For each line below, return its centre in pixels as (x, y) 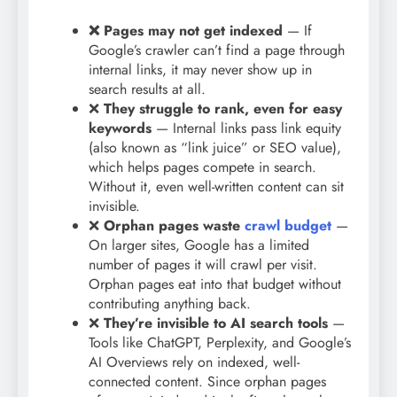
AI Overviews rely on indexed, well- (194, 362)
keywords (120, 128)
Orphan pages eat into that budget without (215, 284)
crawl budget (288, 226)
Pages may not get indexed (193, 31)
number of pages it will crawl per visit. (203, 265)
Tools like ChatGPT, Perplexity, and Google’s (220, 343)
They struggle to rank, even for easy (223, 109)
